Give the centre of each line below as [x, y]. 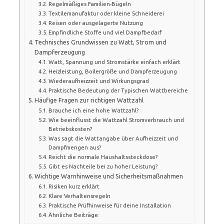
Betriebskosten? [70, 128]
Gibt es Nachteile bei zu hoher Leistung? [103, 166]
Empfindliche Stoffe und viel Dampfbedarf [105, 32]
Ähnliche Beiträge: [74, 214]
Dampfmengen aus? [75, 147]
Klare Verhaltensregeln [79, 195]
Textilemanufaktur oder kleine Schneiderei [106, 13]
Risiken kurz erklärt [74, 186]
